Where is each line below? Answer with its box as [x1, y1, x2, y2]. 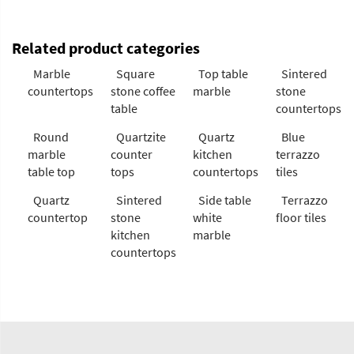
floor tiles [275, 209, 326, 225]
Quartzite [115, 128, 166, 145]
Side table [198, 191, 251, 208]
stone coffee [110, 82, 175, 99]
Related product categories [12, 37, 200, 58]
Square [115, 65, 155, 81]
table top [28, 163, 75, 179]
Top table [198, 65, 248, 81]
